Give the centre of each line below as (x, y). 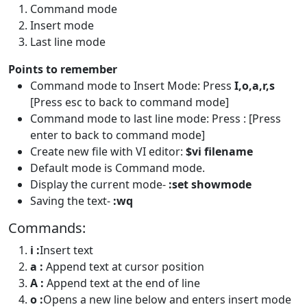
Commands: (47, 228)
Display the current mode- (99, 185)
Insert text (66, 250)
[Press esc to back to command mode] (130, 102)
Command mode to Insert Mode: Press (132, 86)
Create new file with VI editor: (108, 152)
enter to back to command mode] (118, 135)
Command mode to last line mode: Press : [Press (156, 119)
